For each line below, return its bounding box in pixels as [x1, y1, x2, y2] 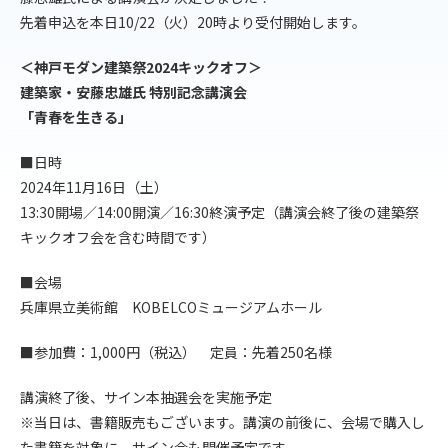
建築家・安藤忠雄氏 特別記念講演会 [20, 82, 247, 102]
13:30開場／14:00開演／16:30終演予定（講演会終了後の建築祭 [20, 202, 419, 222]
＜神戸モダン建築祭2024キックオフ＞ [20, 57, 262, 77]
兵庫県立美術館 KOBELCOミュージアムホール [20, 297, 322, 317]
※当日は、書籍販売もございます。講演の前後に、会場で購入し [20, 412, 425, 432]
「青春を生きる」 [20, 107, 132, 127]
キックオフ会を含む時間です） [20, 227, 216, 247]
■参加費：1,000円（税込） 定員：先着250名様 [20, 342, 332, 362]
